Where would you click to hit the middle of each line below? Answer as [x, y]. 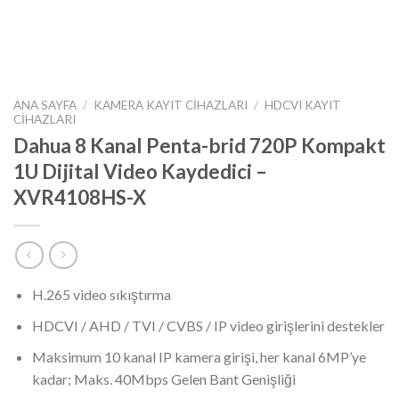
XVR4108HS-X [80, 197]
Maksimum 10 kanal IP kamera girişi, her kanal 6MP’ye [199, 356]
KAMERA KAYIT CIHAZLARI [171, 105]
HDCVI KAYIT [303, 105]
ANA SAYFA [45, 105]
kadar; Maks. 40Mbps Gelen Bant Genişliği [163, 379]
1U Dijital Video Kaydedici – [140, 171]
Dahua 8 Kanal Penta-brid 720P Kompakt [199, 145]
